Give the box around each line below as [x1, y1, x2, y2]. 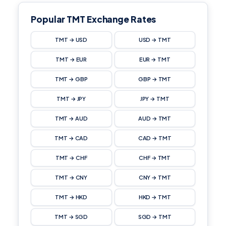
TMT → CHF [55, 154, 87, 161]
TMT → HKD [55, 194, 88, 200]
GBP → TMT [138, 76, 172, 82]
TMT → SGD [54, 213, 88, 220]
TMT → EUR [55, 56, 87, 63]
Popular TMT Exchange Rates [31, 14, 156, 25]
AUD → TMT [138, 115, 172, 122]
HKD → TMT [138, 194, 171, 200]
